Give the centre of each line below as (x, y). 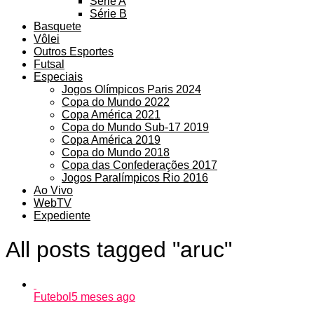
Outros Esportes (74, 51)
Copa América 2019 (111, 139)
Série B (108, 13)
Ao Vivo (53, 190)
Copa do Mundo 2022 (116, 102)
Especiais (58, 76)
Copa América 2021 (111, 114)
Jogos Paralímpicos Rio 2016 (135, 177)
